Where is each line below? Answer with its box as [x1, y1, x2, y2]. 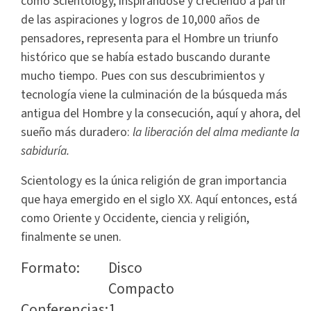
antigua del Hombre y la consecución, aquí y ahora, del [21, 105, 301, 123]
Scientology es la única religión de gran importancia [21, 172, 287, 190]
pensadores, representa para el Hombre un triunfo [21, 30, 278, 48]
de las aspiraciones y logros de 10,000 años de [21, 11, 260, 29]
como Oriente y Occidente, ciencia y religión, [21, 210, 249, 228]
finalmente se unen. [21, 228, 121, 246]
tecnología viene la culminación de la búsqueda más [21, 86, 287, 104]
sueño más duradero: [21, 124, 133, 142]
